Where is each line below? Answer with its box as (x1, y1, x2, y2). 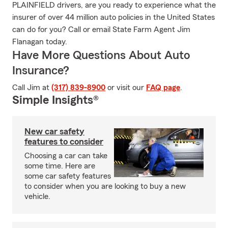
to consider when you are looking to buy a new (24, 182, 186, 190)
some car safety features (24, 172, 111, 180)
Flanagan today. (12, 38, 67, 46)
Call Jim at (12, 83, 51, 92)
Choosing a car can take (24, 152, 107, 160)
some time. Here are (24, 162, 95, 170)
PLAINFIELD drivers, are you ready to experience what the (12, 1, 216, 9)
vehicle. (24, 192, 50, 201)
